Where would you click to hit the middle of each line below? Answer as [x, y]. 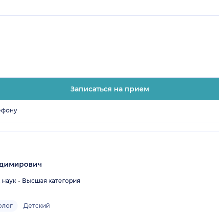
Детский [37, 205]
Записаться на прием [109, 89]
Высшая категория [51, 180]
